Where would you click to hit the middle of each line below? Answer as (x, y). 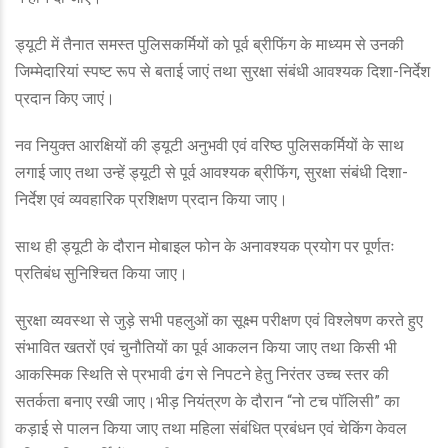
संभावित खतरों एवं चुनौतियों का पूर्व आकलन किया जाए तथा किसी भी (206, 348)
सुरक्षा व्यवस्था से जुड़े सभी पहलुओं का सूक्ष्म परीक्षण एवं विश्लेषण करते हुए (219, 321)
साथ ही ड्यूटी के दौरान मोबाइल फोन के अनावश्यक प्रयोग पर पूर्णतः (205, 247)
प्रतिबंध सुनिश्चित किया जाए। (101, 274)
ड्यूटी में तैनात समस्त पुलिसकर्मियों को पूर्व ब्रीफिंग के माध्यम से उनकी (209, 45)
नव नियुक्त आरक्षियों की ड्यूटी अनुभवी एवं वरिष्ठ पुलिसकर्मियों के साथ (209, 146)
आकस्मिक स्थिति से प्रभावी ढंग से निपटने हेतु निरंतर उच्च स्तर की (202, 375)
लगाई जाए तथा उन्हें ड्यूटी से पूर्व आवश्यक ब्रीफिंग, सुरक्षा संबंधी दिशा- (211, 173)
